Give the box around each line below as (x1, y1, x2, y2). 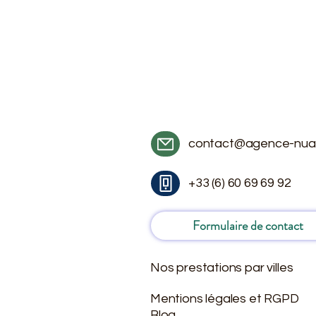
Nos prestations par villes (150, 261, 293, 274)
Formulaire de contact (192, 217, 303, 235)
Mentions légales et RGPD (150, 292, 299, 305)
